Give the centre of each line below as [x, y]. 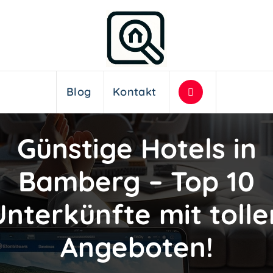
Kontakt [135, 92]
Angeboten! [136, 246]
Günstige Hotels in [136, 148]
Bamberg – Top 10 [136, 181]
